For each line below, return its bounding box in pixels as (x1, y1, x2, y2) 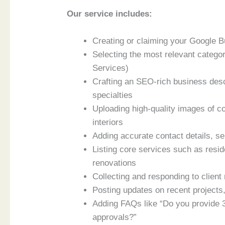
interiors (92, 118, 124, 128)
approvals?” (92, 212, 137, 222)
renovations (92, 158, 137, 168)
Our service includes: (67, 9, 153, 19)
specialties (92, 90, 133, 100)
